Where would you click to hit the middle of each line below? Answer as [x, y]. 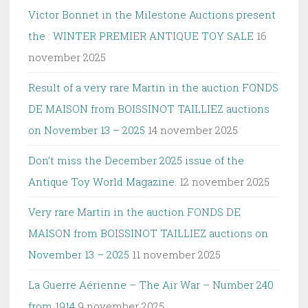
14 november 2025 [193, 130]
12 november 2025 [224, 181]
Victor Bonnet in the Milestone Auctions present [152, 14]
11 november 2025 [176, 254]
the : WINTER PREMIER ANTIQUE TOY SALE [141, 35]
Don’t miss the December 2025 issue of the [136, 160]
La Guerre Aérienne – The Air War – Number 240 [151, 284]
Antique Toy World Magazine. [102, 181]
